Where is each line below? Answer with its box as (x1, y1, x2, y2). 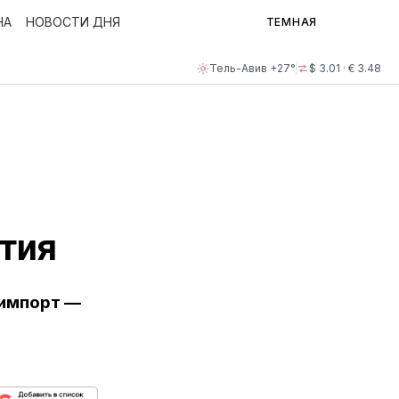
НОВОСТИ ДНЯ (26, 14, 120, 29)
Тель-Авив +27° (209, 61, 296, 75)
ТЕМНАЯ (265, 15, 317, 28)
